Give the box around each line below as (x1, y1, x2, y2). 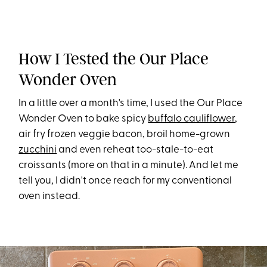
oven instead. (18, 191, 80, 202)
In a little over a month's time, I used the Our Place (18, 98, 243, 109)
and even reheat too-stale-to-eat (57, 145, 214, 156)
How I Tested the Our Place (18, 49, 209, 69)
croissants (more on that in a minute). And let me (18, 160, 239, 171)
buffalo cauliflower (148, 114, 235, 125)
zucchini (18, 145, 57, 156)
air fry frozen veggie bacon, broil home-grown (18, 129, 231, 140)
